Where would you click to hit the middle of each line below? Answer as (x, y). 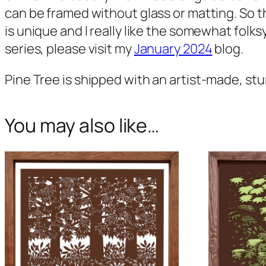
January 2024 (173, 48)
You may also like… (82, 125)
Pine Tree (33, 79)
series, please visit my (69, 48)
